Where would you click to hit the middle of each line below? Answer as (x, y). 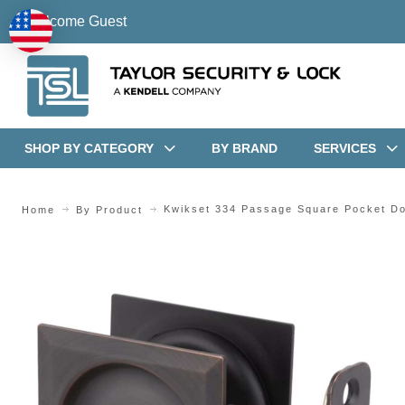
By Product (109, 209)
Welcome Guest (75, 21)
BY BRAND (244, 148)
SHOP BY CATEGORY (89, 148)
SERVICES (344, 148)
